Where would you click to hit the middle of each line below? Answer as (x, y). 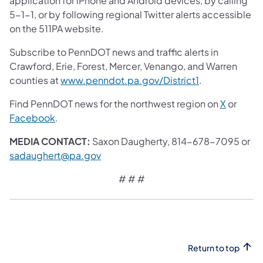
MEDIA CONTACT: (51, 141)
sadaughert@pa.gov (55, 155)
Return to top (214, 247)
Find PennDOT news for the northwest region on (115, 103)
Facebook (32, 117)
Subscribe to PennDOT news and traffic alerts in (114, 52)
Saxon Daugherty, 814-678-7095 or (171, 141)
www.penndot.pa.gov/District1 (130, 80)
